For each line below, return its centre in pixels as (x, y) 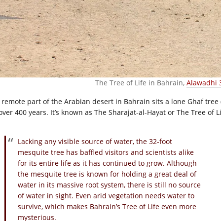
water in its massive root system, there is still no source (109, 184)
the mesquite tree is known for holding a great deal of (107, 174)
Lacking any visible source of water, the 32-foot (95, 141)
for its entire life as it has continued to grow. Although (107, 163)
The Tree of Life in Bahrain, (141, 82)
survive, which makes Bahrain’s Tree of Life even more (107, 206)
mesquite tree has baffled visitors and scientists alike (106, 152)
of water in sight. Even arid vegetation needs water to (106, 195)
